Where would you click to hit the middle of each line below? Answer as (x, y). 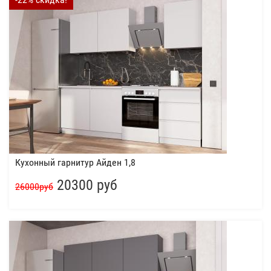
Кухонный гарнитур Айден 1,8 (75, 162)
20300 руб (85, 185)
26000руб (34, 187)
